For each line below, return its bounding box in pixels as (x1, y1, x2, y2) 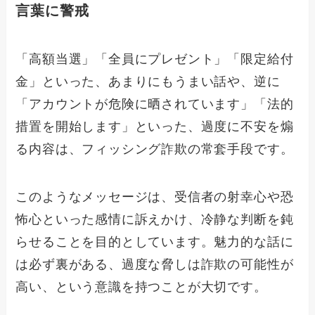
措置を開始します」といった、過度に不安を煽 (15, 120, 294, 134)
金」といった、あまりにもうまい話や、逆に (15, 75, 281, 89)
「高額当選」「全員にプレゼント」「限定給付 (15, 52, 294, 67)
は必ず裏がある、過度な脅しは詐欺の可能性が (15, 257, 294, 271)
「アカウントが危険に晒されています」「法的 (15, 97, 294, 112)
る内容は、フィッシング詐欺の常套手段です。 (15, 142, 294, 157)
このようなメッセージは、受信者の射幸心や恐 (15, 189, 294, 204)
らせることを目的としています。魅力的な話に (15, 234, 294, 249)
